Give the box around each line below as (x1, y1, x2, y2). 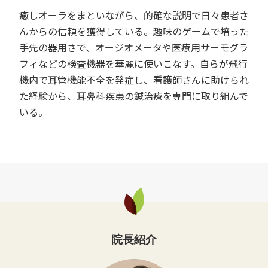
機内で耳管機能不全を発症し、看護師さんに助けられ (19, 72, 249, 87)
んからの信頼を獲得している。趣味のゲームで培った (19, 23, 249, 38)
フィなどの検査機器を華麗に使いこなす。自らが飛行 (19, 56, 248, 71)
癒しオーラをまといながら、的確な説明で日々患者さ (19, 7, 249, 22)
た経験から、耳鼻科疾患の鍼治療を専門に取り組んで (19, 88, 248, 103)
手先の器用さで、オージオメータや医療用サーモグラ (19, 39, 248, 54)
